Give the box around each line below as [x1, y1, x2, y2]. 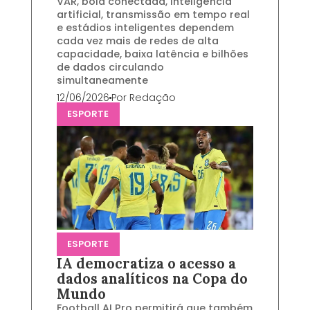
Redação [129, 91, 176, 105]
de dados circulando [56, 60, 164, 75]
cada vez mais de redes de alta [56, 34, 219, 48]
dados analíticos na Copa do [56, 269, 248, 288]
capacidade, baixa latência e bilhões [56, 47, 248, 62]
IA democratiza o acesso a [56, 254, 236, 273]
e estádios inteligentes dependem [56, 21, 234, 35]
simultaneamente [56, 73, 148, 88]
